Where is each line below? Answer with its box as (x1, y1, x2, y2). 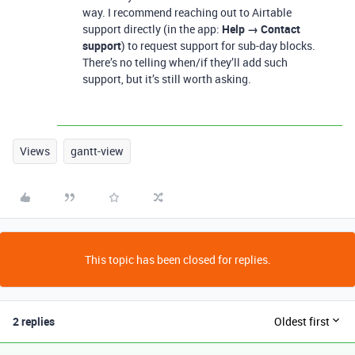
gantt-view (71, 143, 124, 158)
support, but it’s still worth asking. (82, 71, 251, 86)
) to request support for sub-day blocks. (121, 37, 315, 53)
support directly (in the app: (82, 21, 222, 36)
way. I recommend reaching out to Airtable (82, 4, 292, 20)
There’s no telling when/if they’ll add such (82, 54, 288, 70)
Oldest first (274, 314, 330, 330)
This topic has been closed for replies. (84, 251, 271, 267)
